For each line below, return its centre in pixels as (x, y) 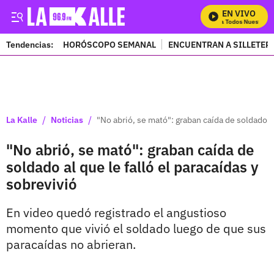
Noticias (67, 120)
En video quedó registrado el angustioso (116, 213)
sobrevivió (42, 184)
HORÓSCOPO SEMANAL (109, 44)
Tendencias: (30, 44)
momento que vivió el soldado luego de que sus (136, 228)
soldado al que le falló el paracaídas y (132, 167)
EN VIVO (239, 13)
